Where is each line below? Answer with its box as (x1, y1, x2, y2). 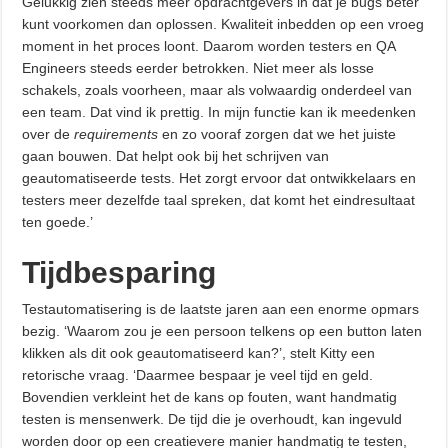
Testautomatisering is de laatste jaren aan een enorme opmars (22, 301, 420, 318)
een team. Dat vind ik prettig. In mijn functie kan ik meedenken (22, 104, 417, 121)
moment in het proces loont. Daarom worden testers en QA (22, 38, 396, 55)
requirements (74, 126, 159, 143)
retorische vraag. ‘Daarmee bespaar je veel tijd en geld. (22, 367, 374, 384)
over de (22, 126, 75, 143)
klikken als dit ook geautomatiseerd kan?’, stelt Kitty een (22, 345, 376, 362)
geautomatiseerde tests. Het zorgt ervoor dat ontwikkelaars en (22, 170, 417, 187)
